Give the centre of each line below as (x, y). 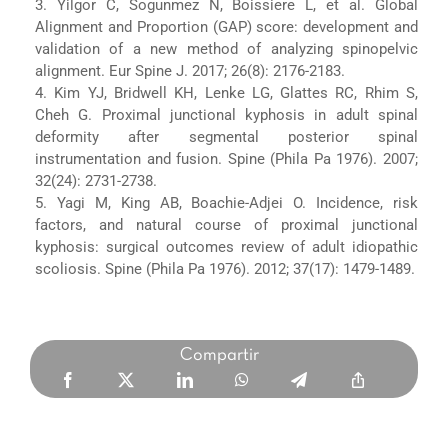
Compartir (219, 355)
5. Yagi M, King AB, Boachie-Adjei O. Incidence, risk (226, 202)
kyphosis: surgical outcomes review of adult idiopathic (226, 246)
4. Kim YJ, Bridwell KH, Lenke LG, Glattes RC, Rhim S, (226, 92)
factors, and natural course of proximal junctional (226, 224)
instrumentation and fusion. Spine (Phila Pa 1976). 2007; (226, 158)
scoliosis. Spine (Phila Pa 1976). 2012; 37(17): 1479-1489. (224, 268)
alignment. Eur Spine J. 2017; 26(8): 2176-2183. (189, 70)
